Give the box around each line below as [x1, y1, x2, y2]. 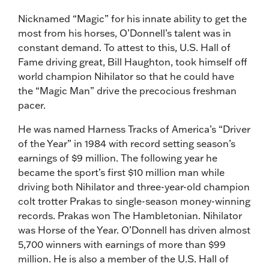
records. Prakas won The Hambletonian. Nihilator [18, 209, 242, 222]
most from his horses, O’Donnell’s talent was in [18, 26, 231, 39]
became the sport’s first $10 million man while [18, 166, 225, 178]
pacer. [18, 98, 46, 111]
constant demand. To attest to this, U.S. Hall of [18, 41, 231, 53]
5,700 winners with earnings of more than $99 [18, 238, 226, 250]
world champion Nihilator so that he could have [18, 70, 234, 82]
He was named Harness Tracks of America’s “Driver [18, 122, 250, 135]
